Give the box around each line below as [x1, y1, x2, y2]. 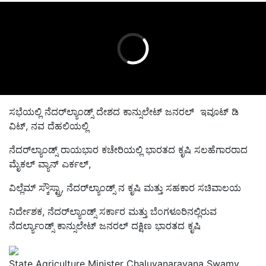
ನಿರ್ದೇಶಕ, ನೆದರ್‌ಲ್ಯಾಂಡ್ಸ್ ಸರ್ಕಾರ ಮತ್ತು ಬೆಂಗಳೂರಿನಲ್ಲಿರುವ [9, 205, 217, 218]
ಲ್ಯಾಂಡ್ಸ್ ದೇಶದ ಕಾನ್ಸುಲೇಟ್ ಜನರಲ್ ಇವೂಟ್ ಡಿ [66, 106, 239, 118]
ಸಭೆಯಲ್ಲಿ [9, 106, 45, 118]
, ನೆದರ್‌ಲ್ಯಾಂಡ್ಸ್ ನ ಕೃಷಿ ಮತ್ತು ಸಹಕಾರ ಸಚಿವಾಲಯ [61, 182, 244, 194]
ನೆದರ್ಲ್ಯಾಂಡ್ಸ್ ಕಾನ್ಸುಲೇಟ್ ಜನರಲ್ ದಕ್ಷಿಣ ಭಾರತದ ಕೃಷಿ [9, 220, 204, 232]
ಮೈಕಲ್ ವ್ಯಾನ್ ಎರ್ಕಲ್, [9, 158, 97, 170]
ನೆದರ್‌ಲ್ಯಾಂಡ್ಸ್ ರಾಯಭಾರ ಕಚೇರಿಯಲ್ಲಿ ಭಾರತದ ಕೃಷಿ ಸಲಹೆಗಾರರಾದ [9, 144, 248, 156]
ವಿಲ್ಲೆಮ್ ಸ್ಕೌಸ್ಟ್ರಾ [9, 182, 61, 194]
